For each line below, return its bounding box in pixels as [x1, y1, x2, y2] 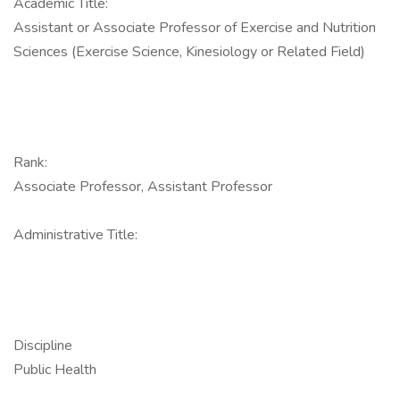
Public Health [13, 360, 96, 379]
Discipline [13, 336, 72, 355]
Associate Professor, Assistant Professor [13, 177, 272, 196]
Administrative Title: [13, 225, 137, 245]
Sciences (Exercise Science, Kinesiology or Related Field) [13, 42, 365, 62]
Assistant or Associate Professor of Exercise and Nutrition [13, 18, 376, 37]
